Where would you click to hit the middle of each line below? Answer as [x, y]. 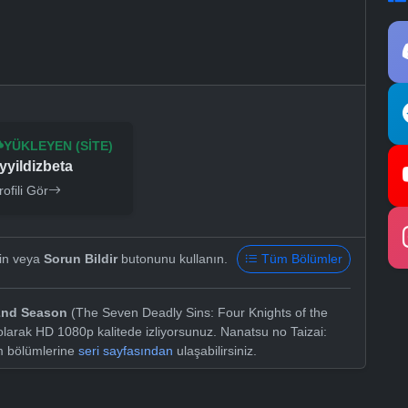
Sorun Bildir [81, 259]
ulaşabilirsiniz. [215, 351]
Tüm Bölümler [302, 259]
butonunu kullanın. [173, 259]
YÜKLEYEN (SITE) [59, 146]
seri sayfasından [126, 351]
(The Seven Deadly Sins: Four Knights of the [198, 313]
